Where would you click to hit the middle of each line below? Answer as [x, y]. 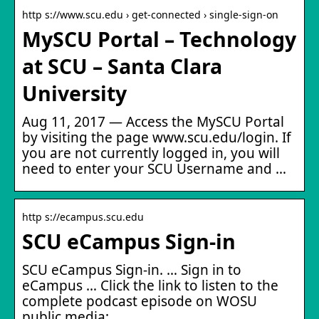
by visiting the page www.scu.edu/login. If [157, 137]
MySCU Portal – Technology [159, 39]
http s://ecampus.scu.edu [83, 216]
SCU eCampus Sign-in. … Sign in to [132, 270]
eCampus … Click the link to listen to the [150, 285]
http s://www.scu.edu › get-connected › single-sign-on [150, 14]
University [74, 93]
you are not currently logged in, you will [151, 153]
